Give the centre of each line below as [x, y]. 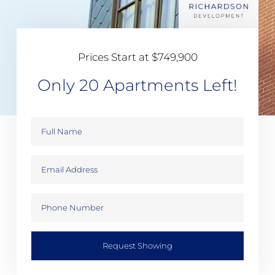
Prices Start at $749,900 [137, 57]
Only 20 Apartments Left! [137, 86]
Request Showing [137, 245]
